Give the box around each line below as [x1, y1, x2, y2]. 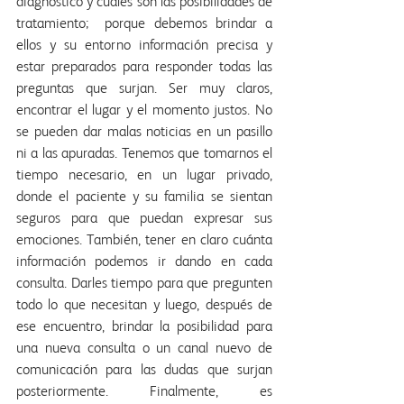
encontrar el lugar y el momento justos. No [16, 104, 272, 119]
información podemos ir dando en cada [16, 255, 272, 271]
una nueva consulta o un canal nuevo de [16, 342, 272, 357]
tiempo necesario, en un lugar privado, [16, 169, 272, 184]
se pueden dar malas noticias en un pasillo [16, 125, 272, 141]
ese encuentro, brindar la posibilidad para [16, 320, 272, 335]
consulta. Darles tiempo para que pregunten [16, 277, 272, 292]
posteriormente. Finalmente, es [16, 385, 272, 400]
